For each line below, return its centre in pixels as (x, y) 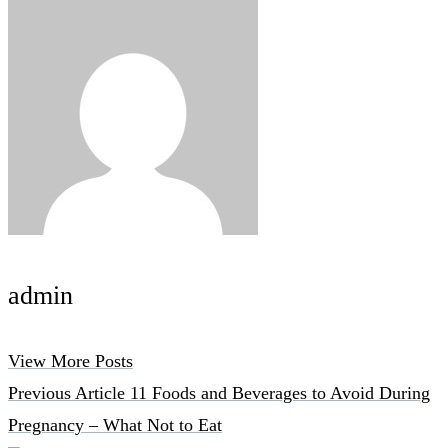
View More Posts (70, 361)
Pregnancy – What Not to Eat (115, 425)
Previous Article (69, 393)
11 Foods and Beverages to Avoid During (280, 393)
